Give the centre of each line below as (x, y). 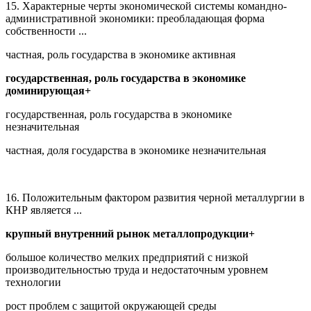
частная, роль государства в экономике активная (120, 54)
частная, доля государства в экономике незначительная (136, 150)
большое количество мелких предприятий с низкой (127, 257)
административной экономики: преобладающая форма (135, 18)
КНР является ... (44, 210)
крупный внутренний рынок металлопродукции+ (130, 233)
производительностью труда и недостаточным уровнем (137, 269)
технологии (33, 282)
